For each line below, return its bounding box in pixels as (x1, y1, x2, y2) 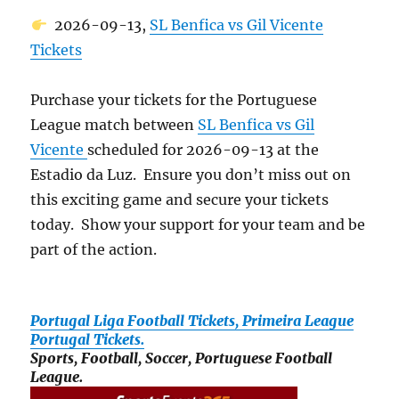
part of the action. (30, 240, 158, 258)
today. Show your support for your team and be (30, 216, 366, 233)
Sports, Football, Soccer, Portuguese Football (30, 349, 333, 367)
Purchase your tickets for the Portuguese (30, 91, 318, 109)
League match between (30, 116, 199, 134)
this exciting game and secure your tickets (30, 191, 330, 208)
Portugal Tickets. (30, 330, 145, 348)
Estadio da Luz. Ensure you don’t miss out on (30, 166, 352, 183)
